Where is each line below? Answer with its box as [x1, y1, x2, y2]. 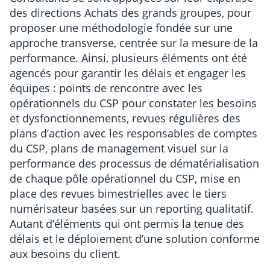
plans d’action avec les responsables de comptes [10, 125, 257, 140]
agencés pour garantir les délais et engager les [10, 65, 246, 80]
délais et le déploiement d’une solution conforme [10, 231, 260, 246]
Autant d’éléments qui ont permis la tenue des [10, 216, 244, 231]
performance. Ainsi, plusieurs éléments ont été [10, 50, 247, 65]
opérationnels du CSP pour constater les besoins [10, 95, 257, 110]
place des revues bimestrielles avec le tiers [10, 186, 227, 201]
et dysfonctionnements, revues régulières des [10, 110, 240, 125]
